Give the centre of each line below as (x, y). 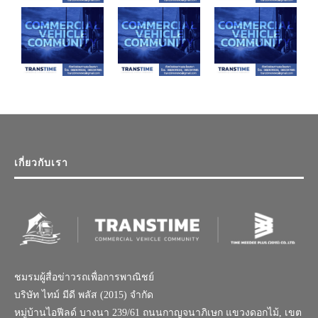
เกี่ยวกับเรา (41, 163)
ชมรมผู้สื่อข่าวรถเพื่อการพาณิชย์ (84, 277)
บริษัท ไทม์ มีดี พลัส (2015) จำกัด (84, 295)
